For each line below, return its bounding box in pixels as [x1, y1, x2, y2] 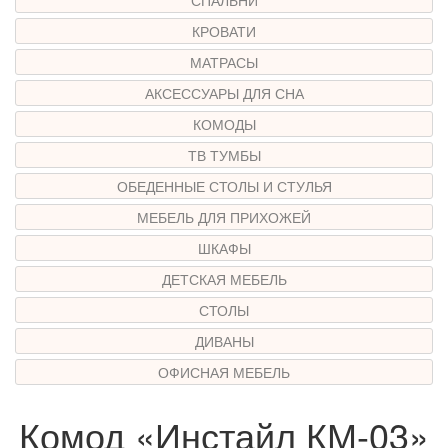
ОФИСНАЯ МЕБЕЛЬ [158, 361, 290, 382]
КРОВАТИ [192, 20, 256, 41]
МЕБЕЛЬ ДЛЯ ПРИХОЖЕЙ [137, 206, 311, 227]
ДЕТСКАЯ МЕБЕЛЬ [161, 268, 287, 289]
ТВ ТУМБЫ [187, 144, 261, 165]
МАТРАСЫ [190, 51, 258, 72]
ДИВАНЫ [194, 330, 254, 351]
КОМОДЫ [192, 113, 256, 134]
